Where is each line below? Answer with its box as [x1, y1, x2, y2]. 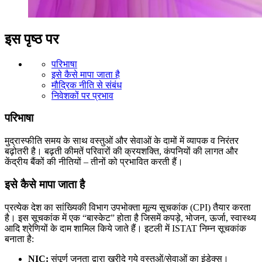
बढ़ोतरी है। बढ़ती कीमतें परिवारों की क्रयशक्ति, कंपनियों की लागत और [5, 146, 238, 157]
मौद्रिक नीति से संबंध [51, 80, 122, 90]
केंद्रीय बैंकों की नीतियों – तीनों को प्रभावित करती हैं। [5, 157, 183, 167]
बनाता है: [5, 233, 34, 244]
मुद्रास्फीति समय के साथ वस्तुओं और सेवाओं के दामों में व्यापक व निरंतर [5, 136, 239, 146]
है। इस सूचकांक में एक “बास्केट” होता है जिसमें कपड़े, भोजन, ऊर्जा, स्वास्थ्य [5, 212, 256, 223]
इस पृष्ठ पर [5, 31, 58, 47]
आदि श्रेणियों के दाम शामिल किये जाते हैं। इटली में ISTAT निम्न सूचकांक [5, 223, 246, 233]
